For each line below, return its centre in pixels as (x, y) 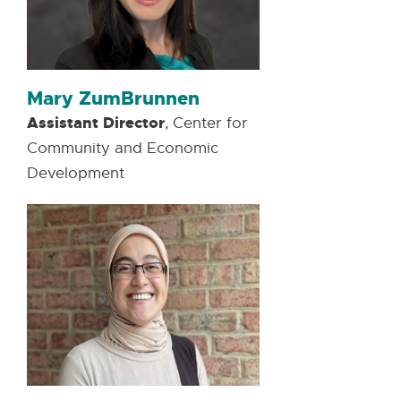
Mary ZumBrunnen (113, 99)
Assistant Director (96, 123)
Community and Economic (123, 149)
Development (76, 174)
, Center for (206, 124)
